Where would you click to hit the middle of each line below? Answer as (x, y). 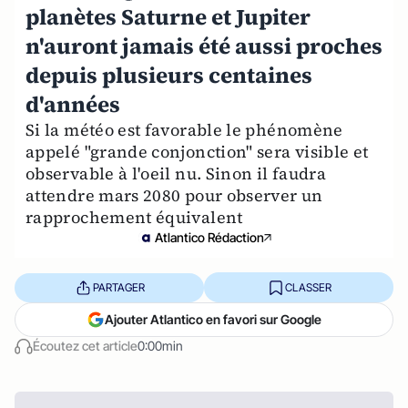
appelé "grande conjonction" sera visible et (197, 152)
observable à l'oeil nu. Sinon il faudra (176, 173)
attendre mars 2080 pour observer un (174, 195)
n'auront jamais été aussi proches (204, 46)
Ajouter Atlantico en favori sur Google (213, 319)
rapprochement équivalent (134, 217)
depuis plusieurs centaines (169, 75)
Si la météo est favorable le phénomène (184, 130)
